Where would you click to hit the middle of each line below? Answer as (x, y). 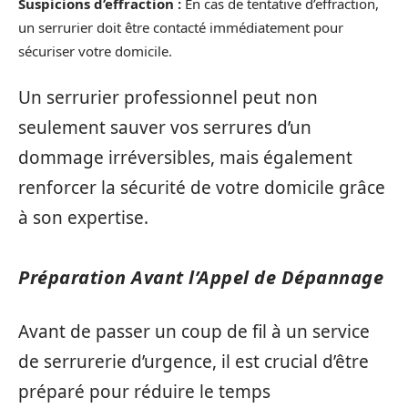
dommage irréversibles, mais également (185, 158)
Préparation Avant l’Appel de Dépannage (201, 278)
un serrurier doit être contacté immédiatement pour (181, 27)
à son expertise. (83, 218)
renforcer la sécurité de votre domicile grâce (202, 188)
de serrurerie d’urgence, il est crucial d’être (194, 361)
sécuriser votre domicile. (95, 51)
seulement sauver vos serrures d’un (165, 128)
